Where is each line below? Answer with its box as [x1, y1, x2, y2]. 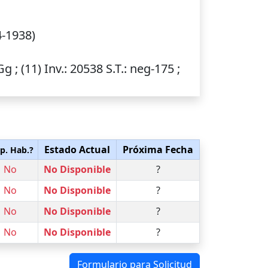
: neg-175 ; [124, 60, 180, 77]
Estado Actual [44, 143, 110, 156]
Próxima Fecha [123, 143, 193, 156]
